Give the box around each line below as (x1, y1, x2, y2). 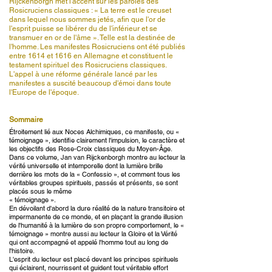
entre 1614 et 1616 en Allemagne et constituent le (9, 52, 173, 60)
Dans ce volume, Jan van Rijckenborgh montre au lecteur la (9, 153, 185, 161)
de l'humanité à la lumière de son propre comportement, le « (9, 221, 184, 229)
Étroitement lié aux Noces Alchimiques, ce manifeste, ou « (9, 127, 179, 136)
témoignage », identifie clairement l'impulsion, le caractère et (9, 136, 185, 144)
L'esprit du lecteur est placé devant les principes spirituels (9, 255, 178, 263)
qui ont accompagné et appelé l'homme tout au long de (9, 238, 168, 246)
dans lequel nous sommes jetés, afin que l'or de (9, 15, 166, 24)
